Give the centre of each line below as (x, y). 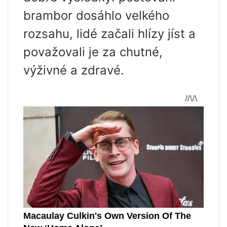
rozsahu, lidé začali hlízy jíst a (109, 34)
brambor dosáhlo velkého (96, 15)
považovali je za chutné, (93, 52)
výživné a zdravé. (74, 70)
